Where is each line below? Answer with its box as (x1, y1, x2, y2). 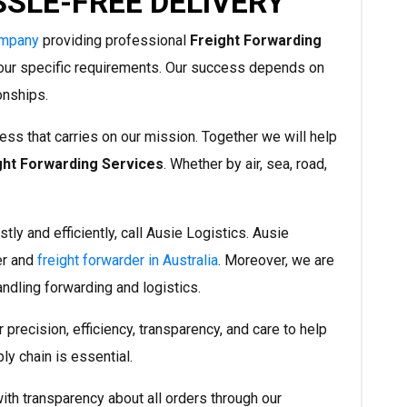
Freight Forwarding (190, 32, 322, 50)
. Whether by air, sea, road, (164, 155, 327, 174)
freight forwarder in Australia (37, 252, 218, 270)
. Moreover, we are (218, 252, 334, 270)
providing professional (39, 32, 190, 50)
